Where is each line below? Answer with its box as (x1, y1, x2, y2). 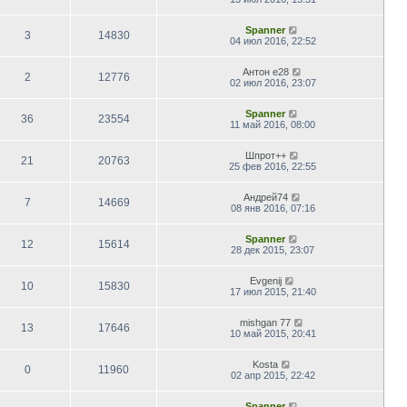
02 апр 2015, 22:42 (230, 369, 315, 381)
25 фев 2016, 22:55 (229, 160, 316, 172)
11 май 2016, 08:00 (230, 118, 315, 130)
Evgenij (249, 274, 282, 286)
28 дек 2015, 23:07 (231, 243, 314, 255)
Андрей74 (243, 191, 288, 203)
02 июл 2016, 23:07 (229, 76, 316, 88)
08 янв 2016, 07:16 (230, 202, 315, 213)
